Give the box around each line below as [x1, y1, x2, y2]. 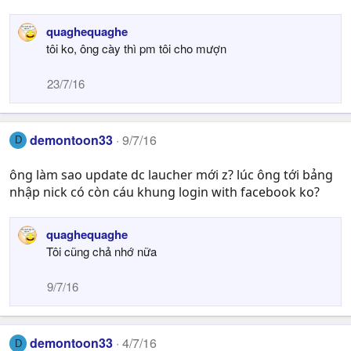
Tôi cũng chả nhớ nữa [46, 243, 157, 260]
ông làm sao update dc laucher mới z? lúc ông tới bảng [9, 166, 333, 184]
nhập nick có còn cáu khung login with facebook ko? [9, 183, 320, 201]
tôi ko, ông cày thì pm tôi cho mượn [46, 39, 226, 56]
